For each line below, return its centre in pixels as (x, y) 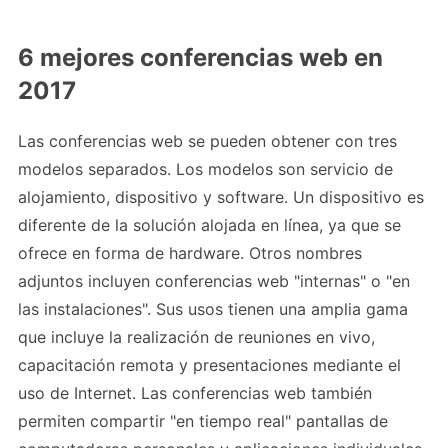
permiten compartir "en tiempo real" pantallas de (203, 421)
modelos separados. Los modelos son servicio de (205, 169)
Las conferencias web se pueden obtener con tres (207, 141)
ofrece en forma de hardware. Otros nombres (190, 253)
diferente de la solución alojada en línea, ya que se (209, 225)
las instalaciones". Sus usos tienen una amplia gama (213, 309)
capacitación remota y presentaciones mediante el (209, 365)
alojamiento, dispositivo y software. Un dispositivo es (221, 197)
